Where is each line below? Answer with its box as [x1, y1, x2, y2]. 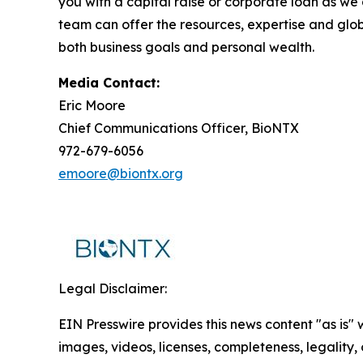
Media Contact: [58, 75, 160, 92]
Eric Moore [58, 97, 126, 114]
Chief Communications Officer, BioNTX [58, 120, 299, 137]
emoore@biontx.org [58, 165, 183, 182]
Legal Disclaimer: [58, 280, 167, 297]
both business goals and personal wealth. [58, 39, 314, 56]
